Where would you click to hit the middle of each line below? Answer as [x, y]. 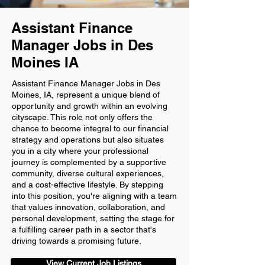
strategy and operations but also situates [88, 140]
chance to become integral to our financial [90, 128]
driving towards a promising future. [77, 241]
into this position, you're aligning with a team [94, 196]
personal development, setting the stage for [93, 218]
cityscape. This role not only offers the [82, 117]
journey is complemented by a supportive [89, 162]
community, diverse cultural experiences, [88, 173]
